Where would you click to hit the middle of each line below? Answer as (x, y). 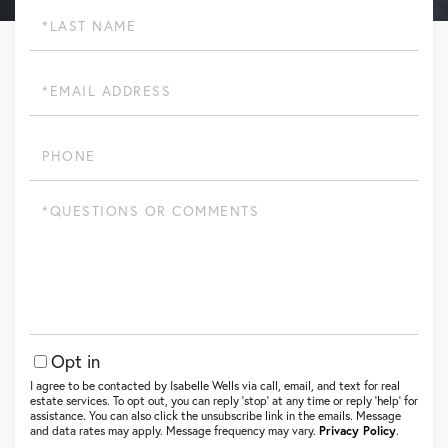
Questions (62, 204)
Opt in (75, 361)
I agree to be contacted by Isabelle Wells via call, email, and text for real (215, 385)
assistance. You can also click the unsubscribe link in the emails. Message (215, 415)
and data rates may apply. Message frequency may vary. (174, 430)
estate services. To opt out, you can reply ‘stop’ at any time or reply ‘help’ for (224, 400)
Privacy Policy (357, 430)
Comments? (67, 240)
